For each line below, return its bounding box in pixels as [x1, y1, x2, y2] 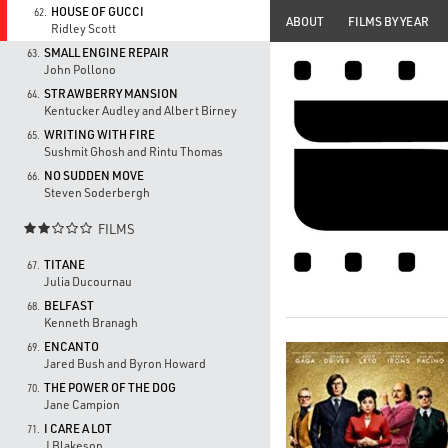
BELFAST [44, 298, 94, 313]
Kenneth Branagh [44, 315, 138, 330]
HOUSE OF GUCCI [51, 4, 144, 19]
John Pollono [44, 62, 116, 77]
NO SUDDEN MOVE [44, 168, 144, 183]
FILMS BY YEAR [348, 13, 429, 29]
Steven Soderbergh [44, 185, 150, 200]
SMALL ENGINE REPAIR [44, 45, 169, 60]
